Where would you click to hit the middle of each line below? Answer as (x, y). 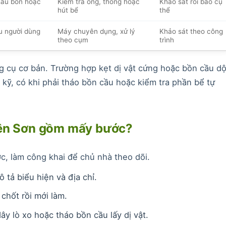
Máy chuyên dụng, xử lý (96, 31)
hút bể (68, 10)
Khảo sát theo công (191, 31)
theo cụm (73, 40)
